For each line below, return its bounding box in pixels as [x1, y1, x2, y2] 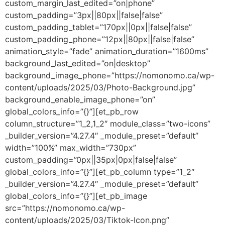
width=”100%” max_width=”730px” [5, 143, 136, 153]
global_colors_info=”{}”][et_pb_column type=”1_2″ [5, 167, 194, 177]
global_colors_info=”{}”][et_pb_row [5, 106, 139, 117]
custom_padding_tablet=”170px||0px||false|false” [5, 22, 192, 32]
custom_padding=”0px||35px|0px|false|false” [5, 155, 177, 165]
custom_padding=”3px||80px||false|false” [5, 10, 163, 20]
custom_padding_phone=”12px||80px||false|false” [5, 34, 194, 44]
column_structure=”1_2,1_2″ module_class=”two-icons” [5, 119, 210, 129]
